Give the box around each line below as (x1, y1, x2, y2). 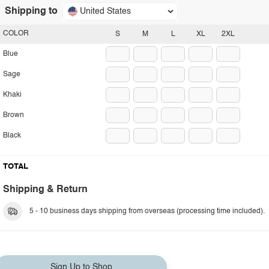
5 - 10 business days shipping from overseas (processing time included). (29, 208, 265, 215)
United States (80, 7, 131, 16)
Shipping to (5, 7, 58, 16)
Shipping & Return (3, 185, 88, 195)
